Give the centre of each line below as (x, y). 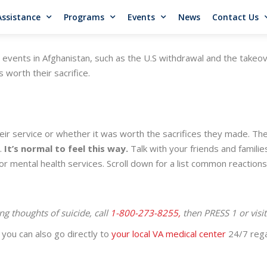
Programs (84, 17)
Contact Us (235, 17)
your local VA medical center (169, 234)
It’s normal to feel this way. (66, 148)
